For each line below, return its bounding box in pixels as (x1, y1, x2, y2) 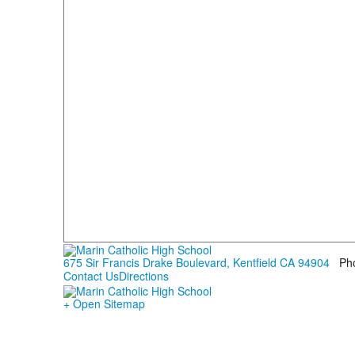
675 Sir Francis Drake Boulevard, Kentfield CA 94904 (63, 254, 330, 271)
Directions (118, 268, 169, 284)
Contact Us (63, 268, 119, 284)
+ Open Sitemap (63, 295, 145, 311)
